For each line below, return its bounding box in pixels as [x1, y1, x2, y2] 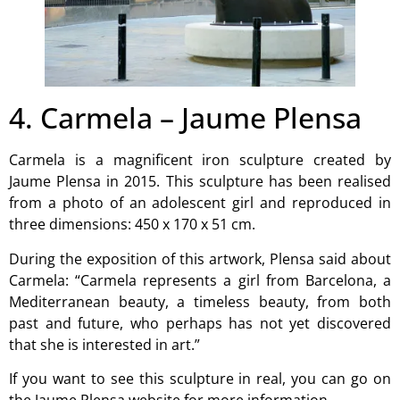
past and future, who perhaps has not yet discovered [9, 312, 391, 333]
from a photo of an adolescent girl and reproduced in [9, 193, 391, 213]
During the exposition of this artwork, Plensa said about [9, 248, 391, 269]
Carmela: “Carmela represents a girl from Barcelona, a [9, 270, 391, 290]
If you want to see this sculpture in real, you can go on [9, 369, 391, 389]
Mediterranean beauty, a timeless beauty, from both [9, 291, 391, 312]
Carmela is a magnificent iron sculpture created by [9, 150, 391, 171]
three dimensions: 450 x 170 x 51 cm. [9, 214, 255, 235]
